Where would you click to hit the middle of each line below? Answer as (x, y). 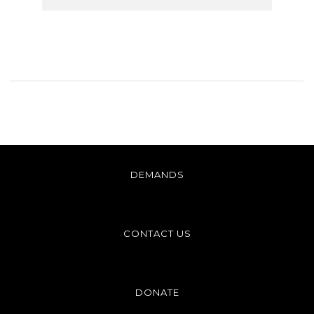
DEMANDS (157, 174)
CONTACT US (157, 233)
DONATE (157, 292)
